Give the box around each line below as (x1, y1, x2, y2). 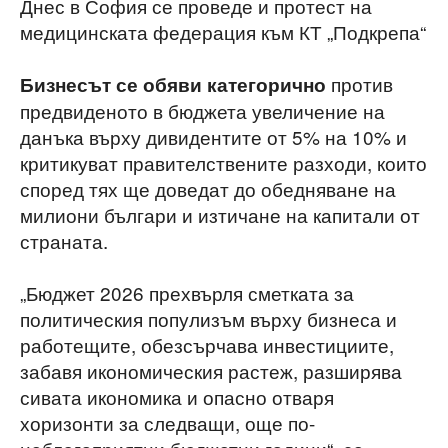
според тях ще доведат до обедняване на (20, 175, 396, 202)
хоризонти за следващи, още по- (20, 409, 315, 436)
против (326, 70, 393, 97)
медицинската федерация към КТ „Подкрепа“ (20, 18, 426, 45)
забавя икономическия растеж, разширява (20, 357, 402, 384)
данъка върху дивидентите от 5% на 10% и (20, 123, 407, 150)
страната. (20, 227, 108, 254)
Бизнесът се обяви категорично (20, 71, 326, 98)
